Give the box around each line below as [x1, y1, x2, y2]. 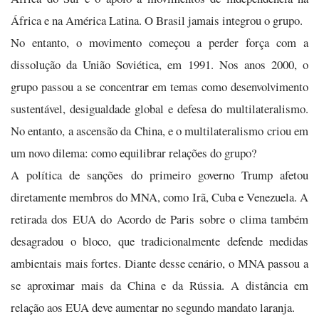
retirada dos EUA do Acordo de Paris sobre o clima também [11, 211, 308, 227]
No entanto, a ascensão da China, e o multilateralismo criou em [11, 122, 308, 139]
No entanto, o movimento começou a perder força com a [11, 34, 308, 51]
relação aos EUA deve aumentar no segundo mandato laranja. [11, 299, 295, 315]
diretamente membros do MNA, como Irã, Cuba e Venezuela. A [11, 189, 308, 205]
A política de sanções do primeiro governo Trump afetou [11, 167, 308, 183]
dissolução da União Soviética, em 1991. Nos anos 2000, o [11, 56, 308, 73]
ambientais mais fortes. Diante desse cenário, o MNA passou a [11, 255, 308, 271]
